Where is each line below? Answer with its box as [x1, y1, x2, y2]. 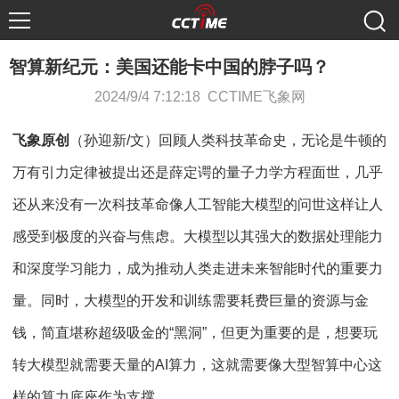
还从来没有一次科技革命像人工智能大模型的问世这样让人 [12, 197, 383, 212]
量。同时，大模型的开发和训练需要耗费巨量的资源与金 [12, 293, 369, 308]
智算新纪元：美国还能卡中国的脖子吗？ [9, 57, 330, 77]
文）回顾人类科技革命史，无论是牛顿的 [130, 133, 387, 148]
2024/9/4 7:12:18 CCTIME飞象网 [94, 89, 305, 104]
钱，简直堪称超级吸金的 [12, 325, 169, 340]
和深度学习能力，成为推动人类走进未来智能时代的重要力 [12, 261, 383, 276]
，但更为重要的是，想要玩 [207, 325, 378, 340]
